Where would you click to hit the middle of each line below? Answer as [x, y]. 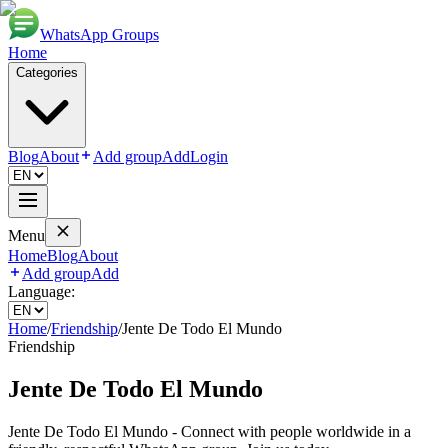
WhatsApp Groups [99, 34]
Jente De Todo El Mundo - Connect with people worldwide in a [209, 431]
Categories [47, 72]
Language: [41, 291]
